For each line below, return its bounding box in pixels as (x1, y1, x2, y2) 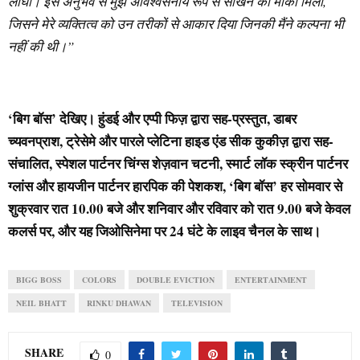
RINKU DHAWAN (87, 297, 151, 309)
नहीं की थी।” (8, 36, 74, 55)
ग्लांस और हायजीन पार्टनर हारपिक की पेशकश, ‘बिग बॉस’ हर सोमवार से (8, 175, 342, 196)
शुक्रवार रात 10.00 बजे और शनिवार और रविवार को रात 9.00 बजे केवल (8, 198, 350, 219)
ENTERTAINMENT (235, 273, 307, 285)
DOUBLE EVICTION (137, 273, 215, 285)
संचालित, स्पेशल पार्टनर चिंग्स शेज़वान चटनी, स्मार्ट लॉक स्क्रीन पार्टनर (8, 153, 348, 174)
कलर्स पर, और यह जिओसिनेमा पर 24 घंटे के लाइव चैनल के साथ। (8, 220, 321, 241)
